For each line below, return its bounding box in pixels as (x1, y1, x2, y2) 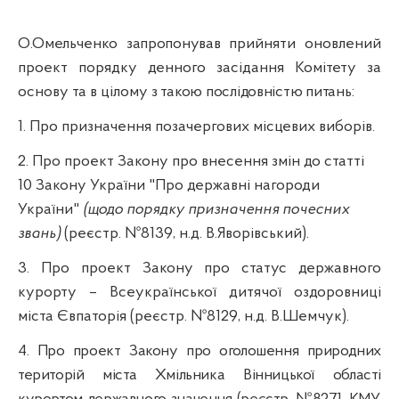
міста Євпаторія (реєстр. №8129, (18, 307, 244, 325)
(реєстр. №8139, (64, 224, 179, 242)
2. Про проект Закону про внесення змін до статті (18, 152, 364, 170)
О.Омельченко (18, 35, 118, 53)
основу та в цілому (18, 83, 151, 101)
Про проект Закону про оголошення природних (37, 342, 381, 360)
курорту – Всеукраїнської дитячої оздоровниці (18, 283, 381, 301)
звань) (18, 224, 64, 242)
